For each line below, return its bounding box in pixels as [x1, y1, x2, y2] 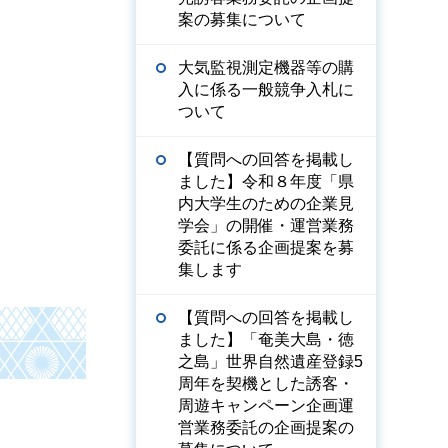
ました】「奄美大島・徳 [178, 331, 354, 348]
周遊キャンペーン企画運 [178, 397, 354, 414]
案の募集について [178, 11, 306, 28]
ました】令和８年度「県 [178, 173, 354, 190]
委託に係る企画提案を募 [178, 239, 354, 256]
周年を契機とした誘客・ [178, 375, 354, 392]
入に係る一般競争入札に [178, 81, 354, 98]
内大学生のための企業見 [178, 195, 354, 212]
